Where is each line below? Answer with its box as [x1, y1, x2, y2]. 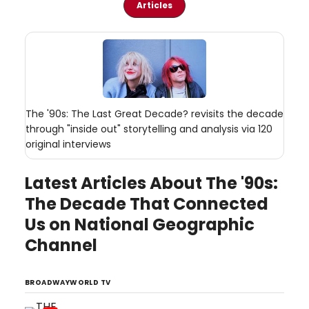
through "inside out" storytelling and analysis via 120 [26, 121, 272, 136]
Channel [25, 233, 97, 257]
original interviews [26, 137, 111, 151]
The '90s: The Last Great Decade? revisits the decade [26, 106, 283, 121]
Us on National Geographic [25, 212, 255, 236]
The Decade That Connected [25, 192, 268, 215]
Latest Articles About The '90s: [25, 171, 278, 195]
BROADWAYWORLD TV [25, 277, 111, 288]
